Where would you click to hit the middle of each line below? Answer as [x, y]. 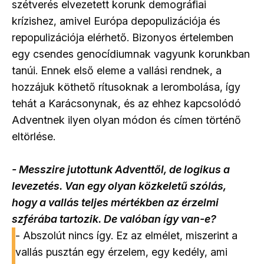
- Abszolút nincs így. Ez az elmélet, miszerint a [126, 236]
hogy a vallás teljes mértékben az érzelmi [115, 203]
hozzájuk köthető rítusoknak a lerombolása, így [126, 87]
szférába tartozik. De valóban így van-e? [114, 219]
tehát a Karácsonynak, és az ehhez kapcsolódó [126, 104]
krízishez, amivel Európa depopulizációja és [116, 21]
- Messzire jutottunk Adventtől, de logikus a [121, 170]
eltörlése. [34, 137]
